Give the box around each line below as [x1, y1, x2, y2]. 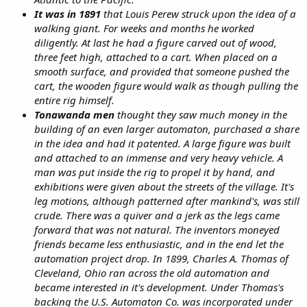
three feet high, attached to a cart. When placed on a [34, 49, 278, 64]
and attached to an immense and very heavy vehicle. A [34, 150, 283, 164]
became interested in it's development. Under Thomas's [34, 280, 284, 294]
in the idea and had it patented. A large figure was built [34, 136, 291, 150]
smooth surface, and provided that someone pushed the [34, 64, 289, 78]
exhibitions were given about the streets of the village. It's [34, 179, 294, 193]
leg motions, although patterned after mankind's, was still [34, 193, 299, 208]
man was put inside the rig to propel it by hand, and [34, 164, 275, 179]
